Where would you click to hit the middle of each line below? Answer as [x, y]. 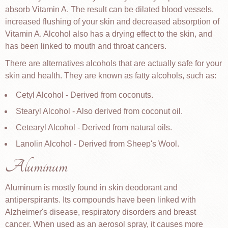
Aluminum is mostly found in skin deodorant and [91, 188]
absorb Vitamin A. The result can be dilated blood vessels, [109, 9]
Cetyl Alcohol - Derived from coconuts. [84, 95]
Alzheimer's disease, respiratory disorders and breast [101, 212]
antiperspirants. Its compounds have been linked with [101, 200]
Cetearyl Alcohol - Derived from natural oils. [94, 127]
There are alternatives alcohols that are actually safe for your [113, 63]
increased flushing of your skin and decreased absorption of [112, 22]
